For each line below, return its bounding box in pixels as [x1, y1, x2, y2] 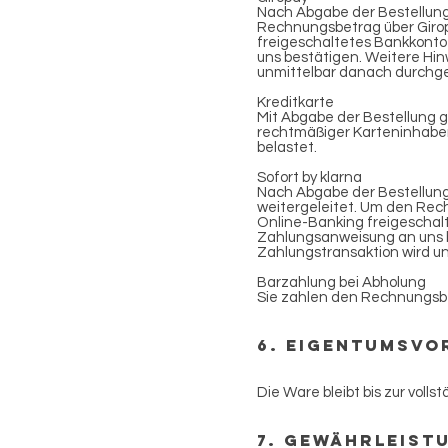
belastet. [257, 140, 320, 155]
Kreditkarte [257, 95, 334, 110]
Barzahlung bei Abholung [257, 275, 426, 290]
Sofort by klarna [257, 170, 362, 185]
